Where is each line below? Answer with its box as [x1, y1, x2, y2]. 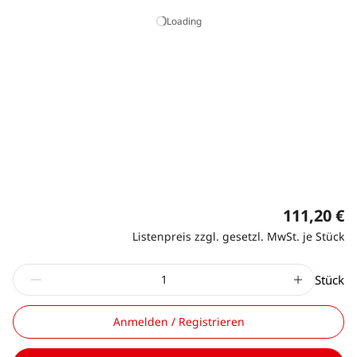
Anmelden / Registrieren [112, 313, 245, 329]
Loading [166, 14, 202, 28]
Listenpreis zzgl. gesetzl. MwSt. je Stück [132, 228, 344, 244]
